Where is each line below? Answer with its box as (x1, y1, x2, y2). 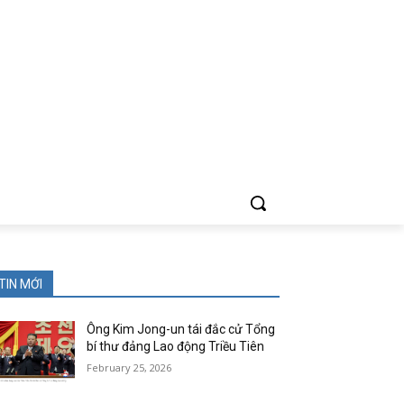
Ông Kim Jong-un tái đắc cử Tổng (87, 322, 276, 336)
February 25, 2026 (87, 361, 172, 374)
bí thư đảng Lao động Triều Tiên (87, 339, 265, 353)
